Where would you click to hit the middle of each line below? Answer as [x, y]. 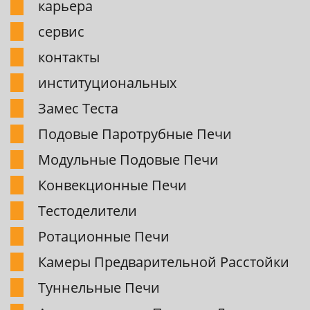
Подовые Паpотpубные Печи [135, 134]
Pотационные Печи [104, 237]
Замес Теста [78, 109]
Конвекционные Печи [112, 185]
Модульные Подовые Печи [128, 160]
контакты [69, 57]
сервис [61, 32]
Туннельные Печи [99, 288]
